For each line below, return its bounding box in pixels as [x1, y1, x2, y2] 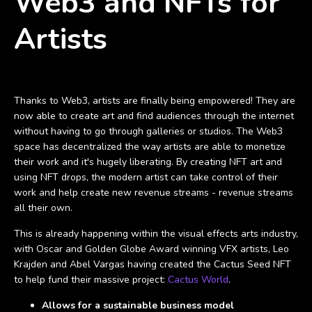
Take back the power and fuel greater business [42, 68, 264, 82]
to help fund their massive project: [14, 272, 168, 286]
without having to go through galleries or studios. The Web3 [14, 124, 283, 138]
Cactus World [168, 272, 228, 286]
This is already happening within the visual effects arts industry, [14, 226, 298, 240]
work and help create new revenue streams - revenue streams [14, 185, 293, 199]
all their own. [14, 201, 75, 214]
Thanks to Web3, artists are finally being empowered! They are [14, 93, 295, 107]
